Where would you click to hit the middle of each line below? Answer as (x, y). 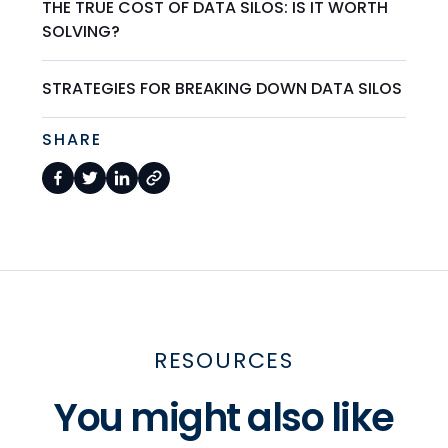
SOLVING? (81, 32)
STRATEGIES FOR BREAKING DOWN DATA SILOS (222, 89)
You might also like (224, 418)
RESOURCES (224, 361)
